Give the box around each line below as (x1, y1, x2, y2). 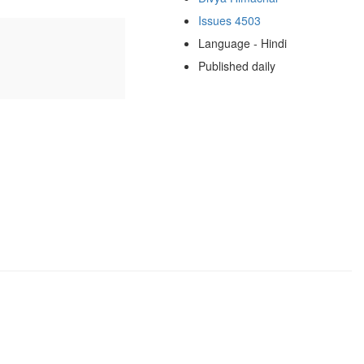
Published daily (197, 57, 275, 74)
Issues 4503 (197, 11, 261, 28)
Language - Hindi (197, 34, 287, 51)
